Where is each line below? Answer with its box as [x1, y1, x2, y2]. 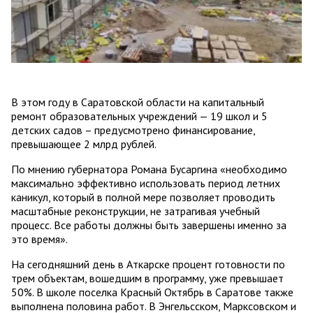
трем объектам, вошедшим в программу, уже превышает [11, 271, 284, 286]
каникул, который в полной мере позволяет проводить [11, 190, 275, 205]
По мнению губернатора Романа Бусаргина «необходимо [11, 162, 287, 177]
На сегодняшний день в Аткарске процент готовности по [11, 257, 285, 272]
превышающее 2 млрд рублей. [11, 137, 156, 152]
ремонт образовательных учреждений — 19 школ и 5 [11, 109, 268, 124]
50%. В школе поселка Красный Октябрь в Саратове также [11, 285, 293, 300]
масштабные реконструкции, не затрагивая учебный [11, 204, 260, 219]
